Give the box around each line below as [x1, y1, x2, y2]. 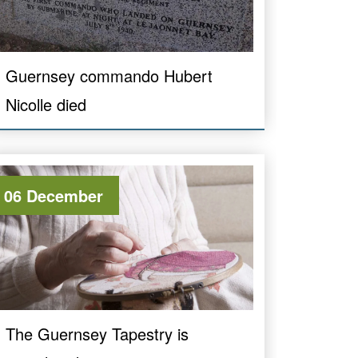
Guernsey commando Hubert [6, 63, 213, 87]
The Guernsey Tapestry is [6, 321, 189, 345]
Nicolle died [6, 92, 86, 116]
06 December [4, 183, 103, 207]
